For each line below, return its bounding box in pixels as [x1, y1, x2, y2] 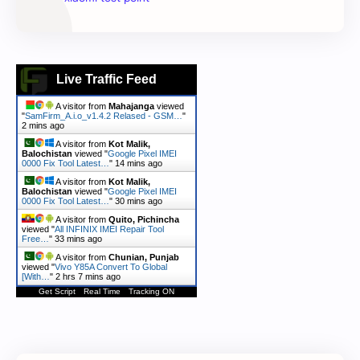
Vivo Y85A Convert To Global [55, 261, 167, 272]
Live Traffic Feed [56, 72, 157, 86]
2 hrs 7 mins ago [55, 271, 121, 281]
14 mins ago [115, 157, 162, 168]
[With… [22, 271, 50, 281]
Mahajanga [108, 100, 154, 111]
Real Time [84, 286, 121, 296]
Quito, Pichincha [108, 214, 179, 224]
